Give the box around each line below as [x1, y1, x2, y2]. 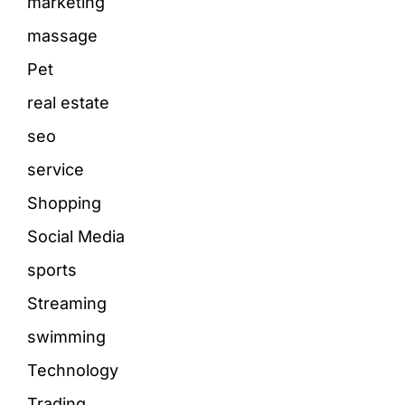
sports [27, 260, 77, 279]
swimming [27, 327, 106, 346]
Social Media [27, 227, 125, 246]
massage [27, 26, 98, 45]
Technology [27, 361, 118, 380]
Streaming [27, 294, 107, 313]
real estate [27, 93, 109, 112]
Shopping [27, 193, 101, 212]
